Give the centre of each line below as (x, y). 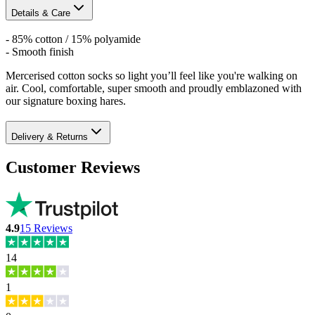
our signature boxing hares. (66, 101)
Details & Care (41, 13)
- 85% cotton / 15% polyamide (73, 39)
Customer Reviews (73, 168)
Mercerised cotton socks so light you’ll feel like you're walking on (152, 76)
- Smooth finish (40, 52)
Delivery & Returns (50, 137)
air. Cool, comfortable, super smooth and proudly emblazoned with (154, 89)
